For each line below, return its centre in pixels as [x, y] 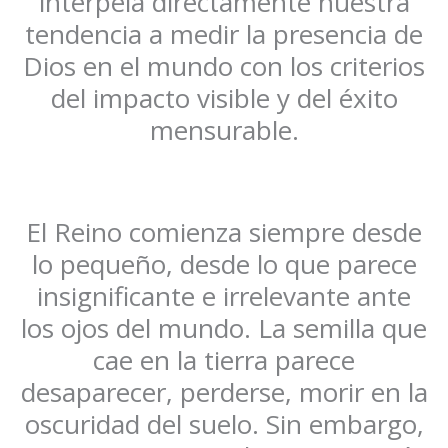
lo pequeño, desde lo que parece [224, 264]
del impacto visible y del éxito [224, 98]
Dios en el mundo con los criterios [224, 66]
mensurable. [224, 130]
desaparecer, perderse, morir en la [224, 392]
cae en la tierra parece [224, 360]
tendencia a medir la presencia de [224, 34]
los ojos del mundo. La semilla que [224, 328]
